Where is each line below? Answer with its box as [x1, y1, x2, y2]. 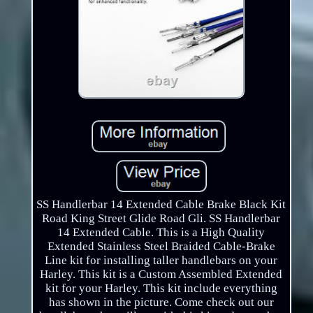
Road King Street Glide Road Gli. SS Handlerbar [42, 212, 281, 226]
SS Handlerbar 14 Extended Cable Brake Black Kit [36, 198, 286, 212]
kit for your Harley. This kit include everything [45, 282, 277, 296]
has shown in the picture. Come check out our [48, 296, 274, 310]
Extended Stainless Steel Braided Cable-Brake [47, 240, 275, 254]
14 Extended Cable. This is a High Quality [57, 226, 265, 240]
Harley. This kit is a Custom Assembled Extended [40, 268, 283, 282]
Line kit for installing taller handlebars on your [45, 254, 278, 268]
